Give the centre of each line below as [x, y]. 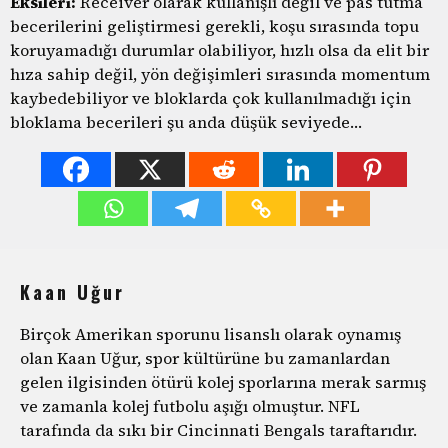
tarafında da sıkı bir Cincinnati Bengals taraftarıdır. [218, 429]
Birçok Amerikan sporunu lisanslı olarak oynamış [210, 333]
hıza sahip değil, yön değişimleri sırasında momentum [220, 73]
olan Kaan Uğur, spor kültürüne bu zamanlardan [205, 357]
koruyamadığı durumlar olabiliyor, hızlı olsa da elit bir [219, 49]
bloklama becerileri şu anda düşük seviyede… [186, 121]
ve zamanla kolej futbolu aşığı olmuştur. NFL [190, 405]
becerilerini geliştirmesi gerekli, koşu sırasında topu [214, 25]
